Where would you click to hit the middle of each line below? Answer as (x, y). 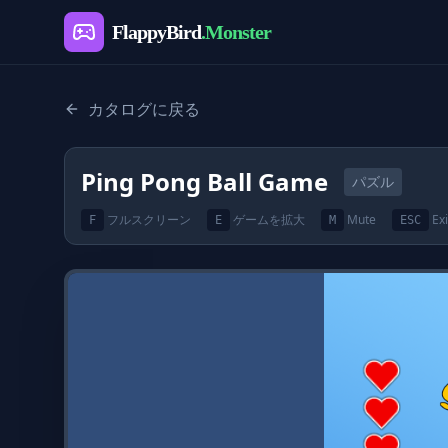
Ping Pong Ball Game (204, 181)
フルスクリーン (149, 219)
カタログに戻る (144, 109)
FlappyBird (156, 32)
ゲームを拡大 (269, 219)
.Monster (236, 32)
